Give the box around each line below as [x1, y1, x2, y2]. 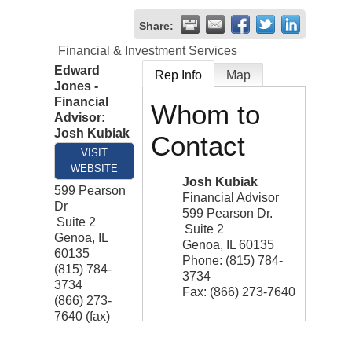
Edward [54, 64, 100, 78]
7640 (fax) [54, 310, 110, 324]
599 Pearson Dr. [182, 207, 273, 221]
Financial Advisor [182, 191, 279, 205]
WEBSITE [71, 163, 118, 175]
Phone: [182, 254, 222, 268]
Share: [139, 20, 174, 33]
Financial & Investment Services [58, 44, 237, 58]
